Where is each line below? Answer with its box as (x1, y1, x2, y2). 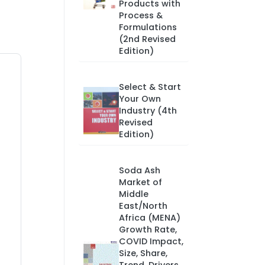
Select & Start (118, 81, 181, 93)
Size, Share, (118, 247, 167, 259)
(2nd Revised (118, 33, 176, 45)
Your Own (118, 93, 161, 105)
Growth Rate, (118, 224, 177, 235)
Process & (118, 9, 163, 21)
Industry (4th (118, 105, 177, 117)
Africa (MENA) (118, 212, 180, 224)
